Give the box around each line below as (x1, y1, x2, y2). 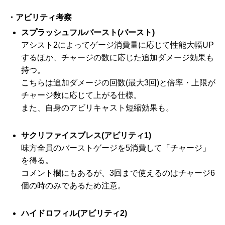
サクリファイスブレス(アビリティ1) (21, 131, 151, 140)
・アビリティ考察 (8, 13, 72, 22)
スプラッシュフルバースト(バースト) (21, 28, 155, 37)
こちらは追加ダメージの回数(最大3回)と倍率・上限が (21, 78, 215, 87)
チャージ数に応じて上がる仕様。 (21, 91, 142, 99)
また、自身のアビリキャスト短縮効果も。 (21, 103, 174, 112)
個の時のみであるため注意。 (21, 181, 126, 190)
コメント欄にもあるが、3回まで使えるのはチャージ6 (21, 169, 215, 177)
